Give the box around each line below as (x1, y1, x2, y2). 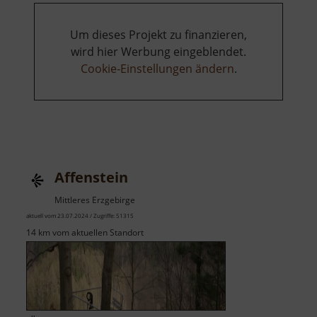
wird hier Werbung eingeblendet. (71, 44, 246, 60)
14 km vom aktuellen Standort (26, 226, 144, 239)
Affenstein (54, 168, 128, 188)
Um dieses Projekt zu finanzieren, (70, 27, 247, 43)
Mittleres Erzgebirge (54, 194, 135, 207)
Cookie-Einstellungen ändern (80, 61, 234, 77)
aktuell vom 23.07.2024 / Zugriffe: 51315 (26, 212, 134, 220)
